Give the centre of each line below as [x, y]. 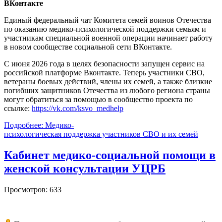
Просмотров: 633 [33, 189]
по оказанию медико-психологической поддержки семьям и [105, 29]
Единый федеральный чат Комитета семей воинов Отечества [108, 20]
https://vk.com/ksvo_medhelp [78, 109]
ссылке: [18, 109]
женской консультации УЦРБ [85, 168]
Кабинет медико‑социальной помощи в [110, 155]
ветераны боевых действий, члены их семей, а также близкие [108, 82]
